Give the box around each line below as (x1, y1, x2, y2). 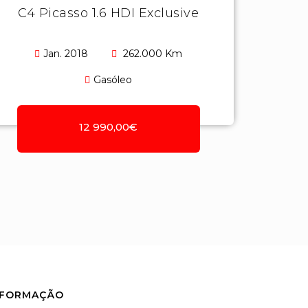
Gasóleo (93, 74, 133, 86)
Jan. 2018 (43, 47, 91, 60)
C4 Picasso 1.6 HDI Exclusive (18, 5, 199, 21)
